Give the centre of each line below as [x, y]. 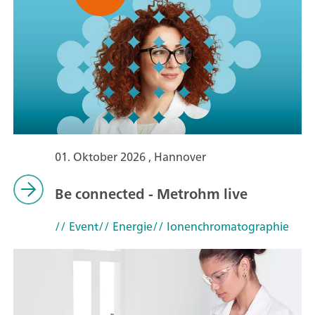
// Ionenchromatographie [220, 226]
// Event [76, 226]
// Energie [125, 226]
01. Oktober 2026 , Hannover [130, 157]
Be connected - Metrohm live [151, 193]
